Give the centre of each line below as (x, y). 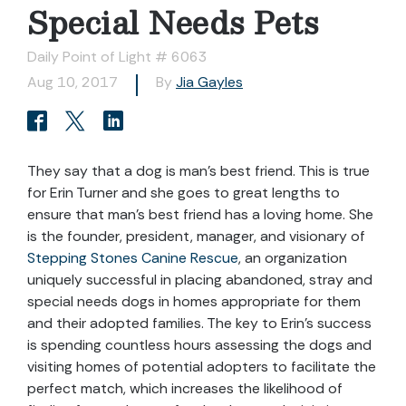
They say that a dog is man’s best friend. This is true (198, 171)
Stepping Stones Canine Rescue (133, 258)
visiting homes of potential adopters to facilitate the (202, 367)
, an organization (293, 258)
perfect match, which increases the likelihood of (185, 388)
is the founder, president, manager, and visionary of (196, 236)
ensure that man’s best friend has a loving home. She (200, 214)
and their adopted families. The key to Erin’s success (199, 323)
